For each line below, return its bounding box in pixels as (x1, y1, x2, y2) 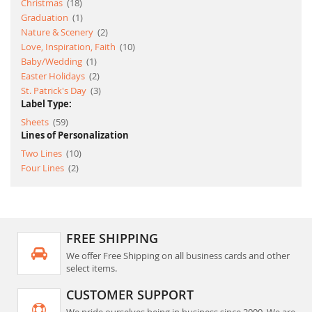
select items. (66, 262, 117, 275)
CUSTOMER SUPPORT (66, 286, 194, 304)
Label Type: (21, 97, 72, 111)
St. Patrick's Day (21, 84, 88, 97)
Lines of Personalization (21, 129, 129, 142)
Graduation (21, 11, 70, 24)
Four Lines (21, 162, 66, 175)
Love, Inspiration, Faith (21, 40, 118, 54)
